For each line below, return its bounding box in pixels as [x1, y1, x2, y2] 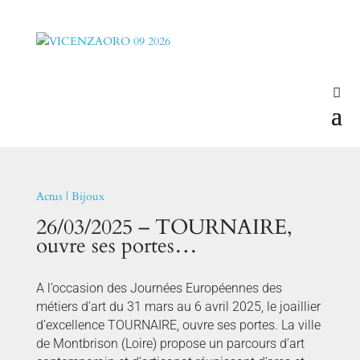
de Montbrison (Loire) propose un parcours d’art [35, 336, 305, 351]
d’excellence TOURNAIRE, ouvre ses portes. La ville [35, 317, 321, 333]
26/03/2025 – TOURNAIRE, [35, 213, 292, 241]
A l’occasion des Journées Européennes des [35, 280, 282, 296]
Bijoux [71, 189, 104, 204]
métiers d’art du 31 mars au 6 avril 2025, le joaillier [35, 299, 321, 314]
